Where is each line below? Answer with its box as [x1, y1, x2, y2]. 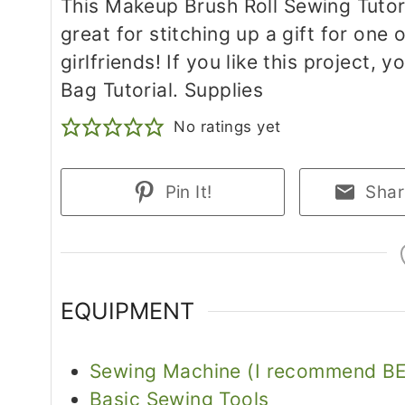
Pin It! [160, 181, 212, 202]
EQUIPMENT [61, 297, 194, 325]
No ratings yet [174, 117, 281, 136]
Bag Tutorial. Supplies [61, 78, 264, 101]
